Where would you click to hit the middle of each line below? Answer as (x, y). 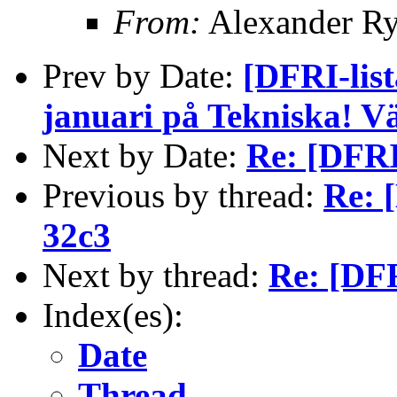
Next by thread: (156, 275)
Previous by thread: (183, 195)
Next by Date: (144, 155)
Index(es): (113, 315)
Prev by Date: (143, 75)
